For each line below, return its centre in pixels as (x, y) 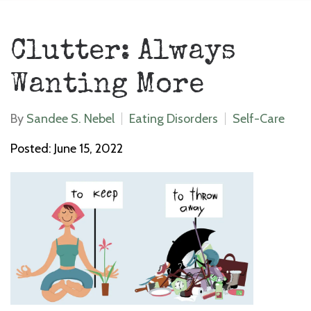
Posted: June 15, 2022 (67, 149)
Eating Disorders (174, 119)
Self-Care (259, 119)
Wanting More (107, 86)
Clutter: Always (123, 53)
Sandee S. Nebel (70, 119)
